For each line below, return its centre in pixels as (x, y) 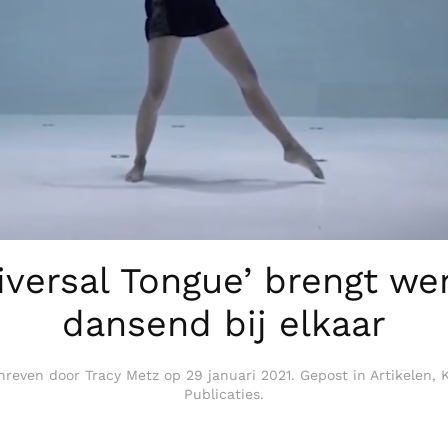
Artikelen (400, 374)
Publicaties (222, 393)
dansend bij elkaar (224, 323)
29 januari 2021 (238, 374)
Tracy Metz (121, 374)
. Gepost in (330, 374)
